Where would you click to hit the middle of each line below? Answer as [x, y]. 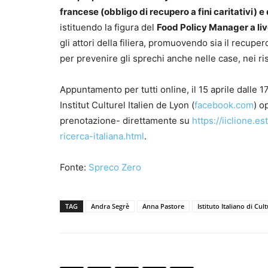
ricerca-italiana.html [102, 136]
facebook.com [224, 105]
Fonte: [74, 167]
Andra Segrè [110, 206]
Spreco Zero [115, 167]
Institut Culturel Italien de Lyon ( [127, 105]
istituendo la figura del [108, 28]
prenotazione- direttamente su [126, 121]
